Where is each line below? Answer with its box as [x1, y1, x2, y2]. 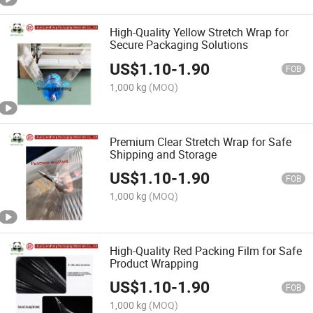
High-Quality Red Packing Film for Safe [110, 242, 303, 259]
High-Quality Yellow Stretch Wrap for [110, 24, 289, 41]
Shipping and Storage [110, 146, 217, 162]
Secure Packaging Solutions [110, 37, 249, 53]
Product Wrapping [110, 255, 199, 271]
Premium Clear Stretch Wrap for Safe [110, 133, 292, 150]
